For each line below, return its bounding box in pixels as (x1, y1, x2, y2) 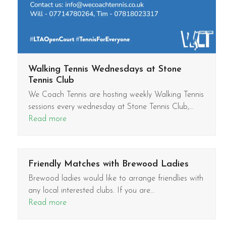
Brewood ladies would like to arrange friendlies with (28, 174, 203, 183)
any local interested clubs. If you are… (28, 186, 154, 195)
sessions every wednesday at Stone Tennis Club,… (28, 102, 193, 111)
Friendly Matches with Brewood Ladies (28, 159, 189, 169)
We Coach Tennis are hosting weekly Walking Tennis (28, 90, 204, 99)
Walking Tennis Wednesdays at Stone (28, 64, 182, 74)
